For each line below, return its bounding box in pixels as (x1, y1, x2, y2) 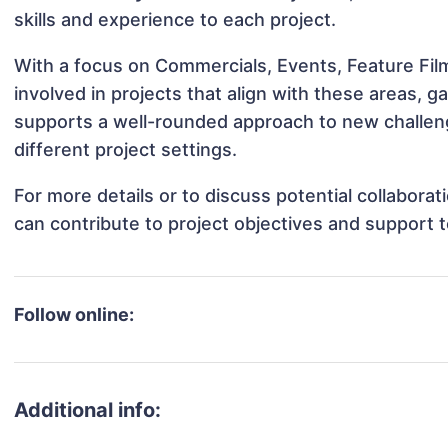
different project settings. (14, 139, 238, 161)
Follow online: (14, 304, 135, 326)
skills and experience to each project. (14, 9, 337, 31)
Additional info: (14, 398, 162, 423)
